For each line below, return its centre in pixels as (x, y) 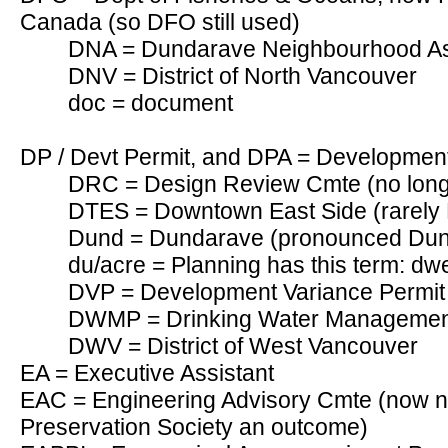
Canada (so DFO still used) (160, 22)
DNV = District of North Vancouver (242, 76)
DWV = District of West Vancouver (243, 346)
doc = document (150, 103)
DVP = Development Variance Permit (256, 292)
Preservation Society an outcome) (194, 427)
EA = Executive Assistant (147, 373)
